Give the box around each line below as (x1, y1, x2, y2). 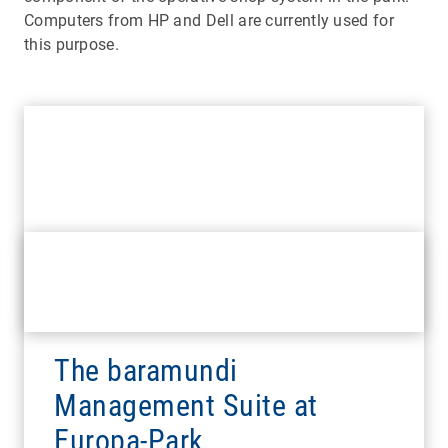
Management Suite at (54, 387, 318, 423)
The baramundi (54, 352, 238, 388)
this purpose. (24, 34, 119, 54)
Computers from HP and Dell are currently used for (24, 10, 394, 30)
